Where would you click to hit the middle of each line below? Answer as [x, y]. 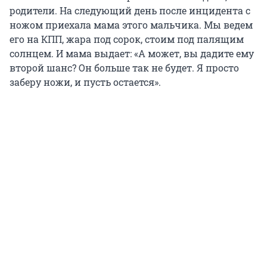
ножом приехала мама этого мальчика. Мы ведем [131, 24]
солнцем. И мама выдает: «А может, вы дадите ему [132, 53]
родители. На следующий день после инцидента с [130, 10]
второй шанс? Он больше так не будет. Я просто [124, 67]
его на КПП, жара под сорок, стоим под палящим [127, 39]
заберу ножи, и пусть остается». [85, 82]
